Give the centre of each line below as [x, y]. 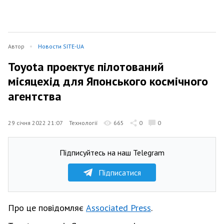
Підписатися [119, 172]
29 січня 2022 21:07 [35, 122]
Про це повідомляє [47, 207]
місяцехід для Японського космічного [108, 81]
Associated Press [118, 207]
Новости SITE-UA [61, 46]
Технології [83, 122]
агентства [35, 96]
